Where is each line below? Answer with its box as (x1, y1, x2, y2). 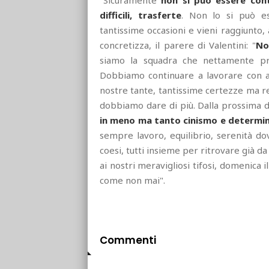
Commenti (100, 233, 156, 248)
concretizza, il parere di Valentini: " (100, 39, 256, 52)
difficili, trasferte (100, 9, 181, 22)
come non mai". (100, 174, 165, 187)
